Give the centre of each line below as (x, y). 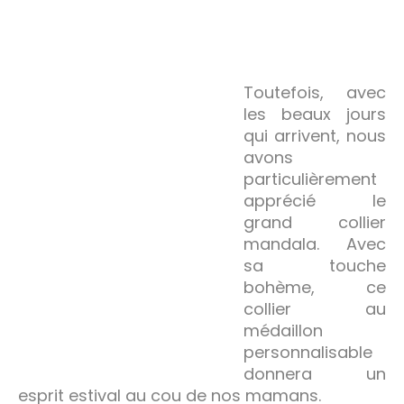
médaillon (283, 330)
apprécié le (315, 200)
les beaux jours (315, 114)
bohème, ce (315, 287)
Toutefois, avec (315, 92)
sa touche (315, 265)
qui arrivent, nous (315, 135)
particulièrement (310, 179)
